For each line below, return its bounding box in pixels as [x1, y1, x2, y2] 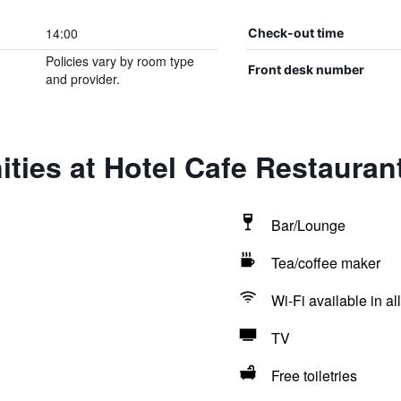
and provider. [45, 70, 120, 88]
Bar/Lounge [270, 215, 346, 235]
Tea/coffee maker [270, 252, 380, 273]
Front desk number [247, 62, 364, 77]
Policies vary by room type [45, 52, 194, 70]
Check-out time [247, 25, 344, 40]
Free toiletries [270, 365, 357, 386]
